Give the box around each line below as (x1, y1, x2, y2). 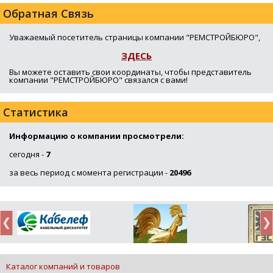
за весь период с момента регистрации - (9, 167, 169, 179)
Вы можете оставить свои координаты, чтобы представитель (9, 66, 252, 78)
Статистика (3, 105, 68, 120)
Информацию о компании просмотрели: (9, 130, 184, 142)
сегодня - (9, 149, 46, 160)
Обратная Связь (3, 6, 94, 21)
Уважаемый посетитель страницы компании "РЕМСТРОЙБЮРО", (9, 32, 260, 43)
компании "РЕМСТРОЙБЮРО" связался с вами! (9, 74, 188, 86)
